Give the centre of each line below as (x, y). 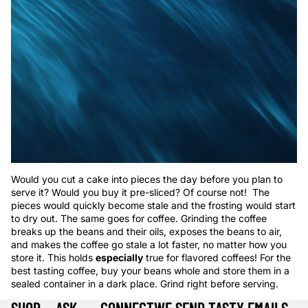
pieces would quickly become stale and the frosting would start (153, 206)
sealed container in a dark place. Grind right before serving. (145, 284)
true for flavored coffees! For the (217, 258)
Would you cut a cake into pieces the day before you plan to (147, 179)
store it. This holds (53, 258)
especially (119, 258)
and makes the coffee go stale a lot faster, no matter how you (149, 245)
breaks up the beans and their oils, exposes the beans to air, (146, 232)
